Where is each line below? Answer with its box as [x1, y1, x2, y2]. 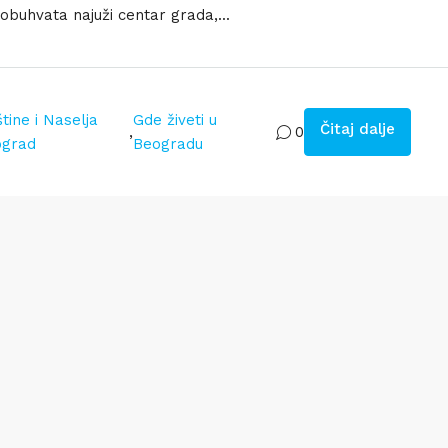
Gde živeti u [132, 111, 217, 129]
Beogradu [132, 135, 203, 153]
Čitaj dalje [320, 120, 395, 138]
